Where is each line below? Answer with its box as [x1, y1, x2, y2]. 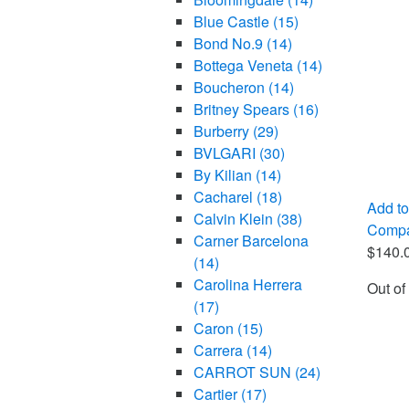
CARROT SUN [193, 362, 295, 383]
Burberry [193, 121, 253, 142]
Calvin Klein [193, 208, 277, 230]
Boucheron [193, 77, 268, 99]
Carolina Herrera [193, 274, 302, 296]
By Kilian [193, 164, 256, 186]
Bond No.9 [193, 33, 267, 55]
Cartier [193, 383, 241, 405]
